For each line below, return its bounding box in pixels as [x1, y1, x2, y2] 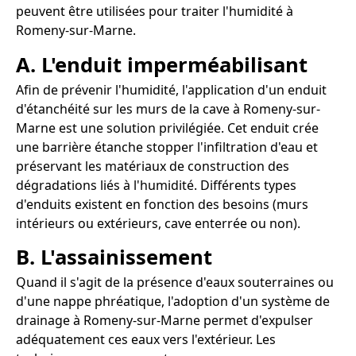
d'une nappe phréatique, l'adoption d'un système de [16, 292, 330, 311]
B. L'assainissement [16, 243, 212, 272]
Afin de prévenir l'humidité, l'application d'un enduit [16, 80, 327, 99]
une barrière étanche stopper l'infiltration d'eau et [16, 137, 318, 156]
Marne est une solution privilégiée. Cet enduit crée [16, 118, 319, 137]
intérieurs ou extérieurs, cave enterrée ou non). [16, 214, 300, 232]
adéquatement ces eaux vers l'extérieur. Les [16, 331, 276, 349]
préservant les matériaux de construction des [16, 157, 289, 175]
